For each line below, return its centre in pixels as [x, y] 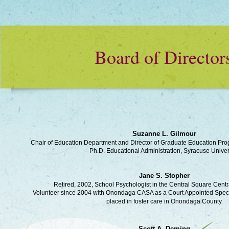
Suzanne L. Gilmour [164, 134]
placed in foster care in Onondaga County [164, 201]
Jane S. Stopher [164, 176]
